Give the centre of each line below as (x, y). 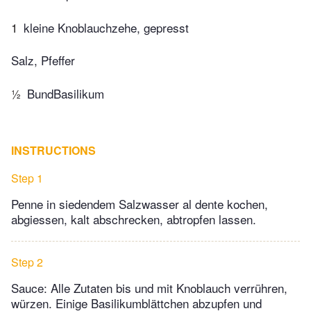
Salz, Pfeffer (43, 60)
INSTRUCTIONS (53, 150)
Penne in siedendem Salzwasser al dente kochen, (140, 203)
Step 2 (27, 262)
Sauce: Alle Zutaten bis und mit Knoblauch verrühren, (149, 287)
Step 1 (27, 178)
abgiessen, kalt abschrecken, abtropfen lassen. (134, 219)
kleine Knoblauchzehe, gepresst (106, 27)
